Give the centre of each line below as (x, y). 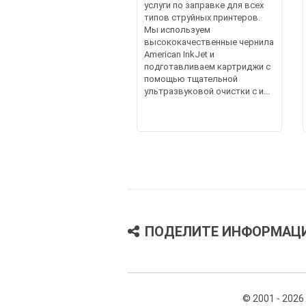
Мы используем (177, 29)
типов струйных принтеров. (202, 17)
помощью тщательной (191, 79)
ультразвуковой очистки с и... (207, 91)
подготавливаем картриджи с (207, 66)
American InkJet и (179, 54)
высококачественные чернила (209, 42)
